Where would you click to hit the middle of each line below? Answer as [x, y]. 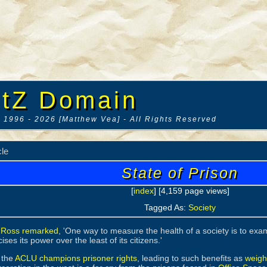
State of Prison [180, 173]
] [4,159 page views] [191, 191]
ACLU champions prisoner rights [76, 258]
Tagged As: [166, 207]
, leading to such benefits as [191, 258]
